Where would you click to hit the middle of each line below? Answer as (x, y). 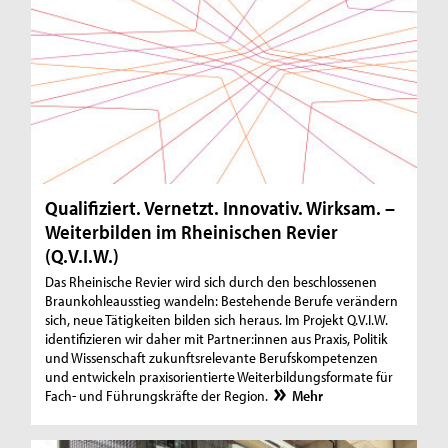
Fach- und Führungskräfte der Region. (158, 396)
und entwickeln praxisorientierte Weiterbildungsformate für (219, 377)
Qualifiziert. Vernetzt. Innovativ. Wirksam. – (220, 208)
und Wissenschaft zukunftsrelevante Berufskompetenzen (212, 358)
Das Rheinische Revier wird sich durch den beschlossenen (211, 282)
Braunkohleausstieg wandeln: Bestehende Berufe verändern (222, 301)
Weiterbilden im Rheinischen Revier (192, 232)
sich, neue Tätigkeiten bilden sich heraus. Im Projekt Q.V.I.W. (217, 320)
